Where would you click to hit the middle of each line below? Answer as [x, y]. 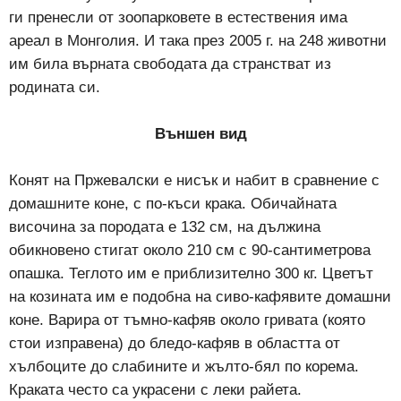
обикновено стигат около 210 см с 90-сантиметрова [190, 250]
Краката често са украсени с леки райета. [155, 389]
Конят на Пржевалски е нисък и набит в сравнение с [194, 180]
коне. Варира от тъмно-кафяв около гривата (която [187, 320]
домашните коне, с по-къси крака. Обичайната [173, 203]
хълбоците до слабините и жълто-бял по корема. [184, 366]
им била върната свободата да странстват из [170, 64]
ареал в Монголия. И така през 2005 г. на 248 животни [198, 40]
